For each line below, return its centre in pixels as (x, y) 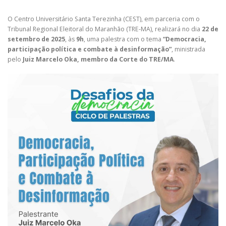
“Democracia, (185, 39)
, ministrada (188, 49)
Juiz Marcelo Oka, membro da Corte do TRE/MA (98, 59)
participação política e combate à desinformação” (90, 49)
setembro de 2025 (36, 39)
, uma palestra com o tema (123, 39)
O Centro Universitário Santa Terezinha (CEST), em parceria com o (104, 19)
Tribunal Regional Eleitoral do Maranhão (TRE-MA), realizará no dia (105, 29)
